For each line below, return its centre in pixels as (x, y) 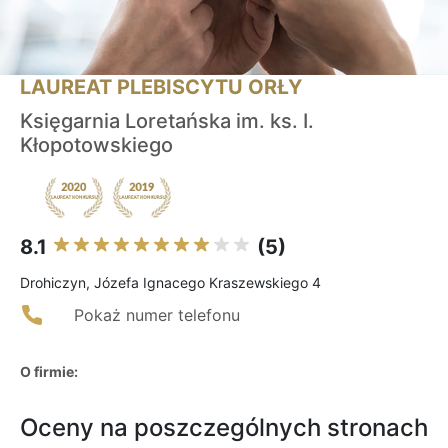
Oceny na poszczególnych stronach (224, 428)
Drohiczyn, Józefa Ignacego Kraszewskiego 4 (170, 283)
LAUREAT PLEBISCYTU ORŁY (161, 87)
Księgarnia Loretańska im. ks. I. (167, 121)
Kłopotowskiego (96, 145)
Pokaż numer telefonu (157, 315)
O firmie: (49, 372)
